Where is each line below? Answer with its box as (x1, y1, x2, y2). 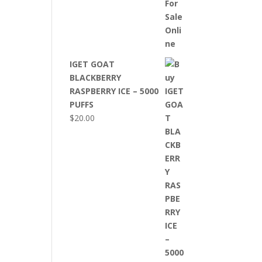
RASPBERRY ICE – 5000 (70, 85, 159, 96)
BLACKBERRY (70, 72, 122, 83)
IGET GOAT (70, 58, 115, 70)
